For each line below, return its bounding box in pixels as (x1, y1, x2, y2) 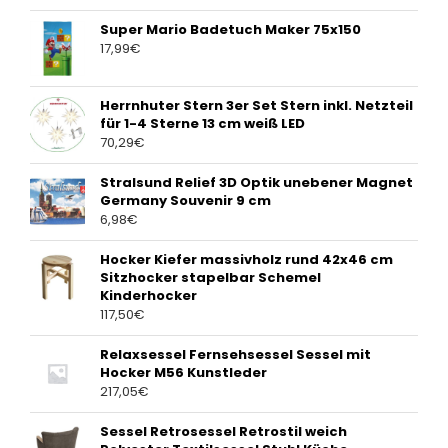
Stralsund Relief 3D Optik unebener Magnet (100, 173, 413, 193)
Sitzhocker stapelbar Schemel (100, 268, 321, 288)
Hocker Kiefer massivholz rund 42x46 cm (100, 250, 393, 270)
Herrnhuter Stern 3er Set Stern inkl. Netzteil (100, 96, 413, 116)
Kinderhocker (100, 286, 197, 306)
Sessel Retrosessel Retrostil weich (100, 422, 347, 442)
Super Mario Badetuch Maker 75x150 (100, 20, 361, 40)
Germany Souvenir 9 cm (100, 191, 271, 211)
